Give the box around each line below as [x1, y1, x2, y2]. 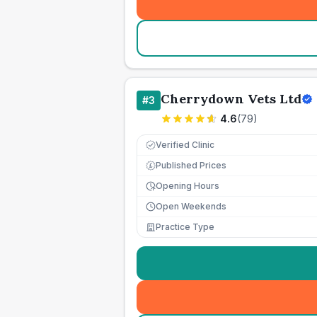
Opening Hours [156, 180, 219, 191]
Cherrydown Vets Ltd [161, 91, 301, 107]
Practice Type [156, 221, 214, 232]
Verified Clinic [156, 139, 214, 150]
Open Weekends [156, 201, 226, 212]
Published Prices [156, 160, 226, 171]
